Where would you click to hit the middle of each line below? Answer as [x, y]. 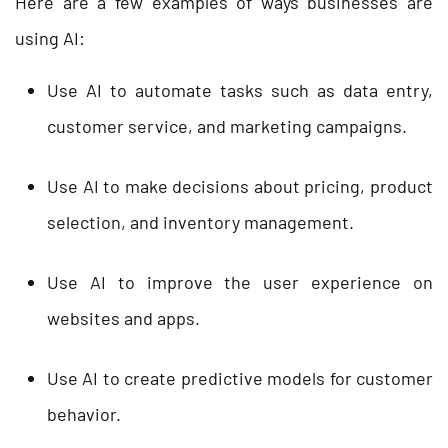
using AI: [50, 37]
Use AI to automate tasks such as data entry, [240, 89]
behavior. [84, 413]
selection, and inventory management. [200, 221]
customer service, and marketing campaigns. [227, 125]
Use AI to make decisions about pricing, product [240, 185]
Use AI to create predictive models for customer [240, 377]
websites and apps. [123, 317]
